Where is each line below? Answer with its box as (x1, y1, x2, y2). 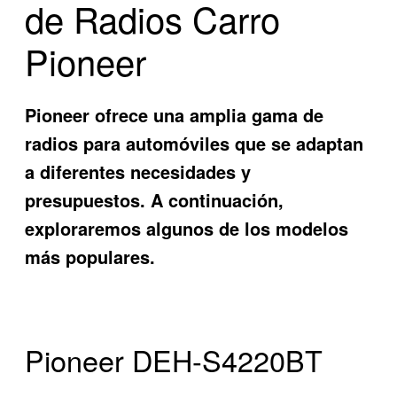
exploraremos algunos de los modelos (25, 215, 349, 242)
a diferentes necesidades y (25, 159, 252, 185)
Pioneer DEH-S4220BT (25, 339, 323, 381)
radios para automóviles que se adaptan (25, 130, 364, 157)
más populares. (25, 244, 156, 270)
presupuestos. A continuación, (25, 187, 284, 214)
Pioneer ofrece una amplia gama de (25, 102, 324, 128)
